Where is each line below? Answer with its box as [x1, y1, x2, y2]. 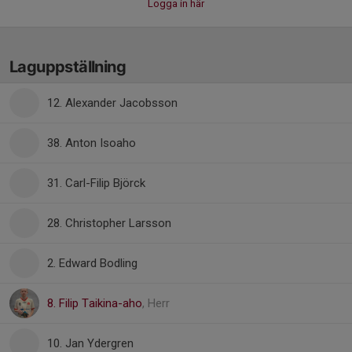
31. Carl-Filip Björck [47, 176, 145, 190]
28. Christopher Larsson [47, 216, 171, 230]
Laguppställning [9, 57, 126, 76]
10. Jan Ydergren [47, 336, 134, 350]
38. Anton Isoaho [47, 136, 136, 150]
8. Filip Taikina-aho [47, 296, 142, 310]
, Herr [142, 296, 170, 310]
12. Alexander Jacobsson [47, 96, 178, 110]
